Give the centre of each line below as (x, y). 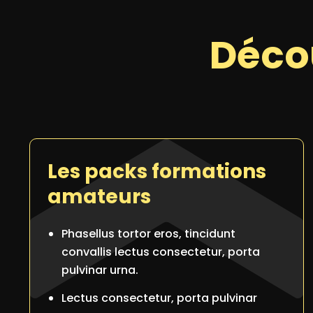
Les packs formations (157, 172)
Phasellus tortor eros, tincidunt (148, 234)
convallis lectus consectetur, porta (161, 252)
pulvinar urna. (100, 270)
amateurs (99, 197)
